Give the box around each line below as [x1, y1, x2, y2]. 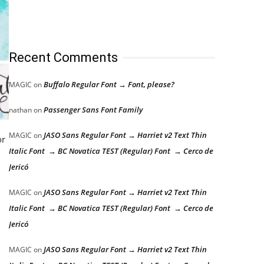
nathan [9, 105, 32, 115]
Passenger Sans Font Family [44, 104, 143, 115]
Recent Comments [9, 50, 118, 65]
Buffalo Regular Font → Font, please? [44, 79, 174, 90]
